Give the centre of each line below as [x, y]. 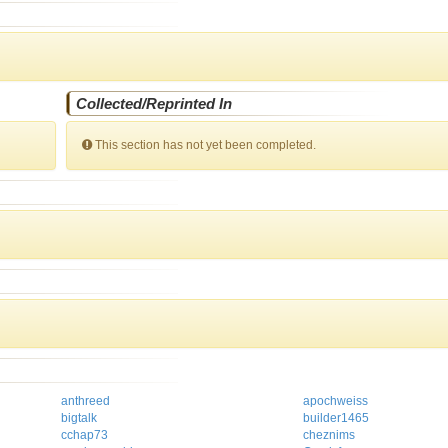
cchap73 [85, 435]
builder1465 [335, 418]
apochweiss [335, 401]
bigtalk [79, 418]
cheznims [328, 435]
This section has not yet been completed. [204, 145]
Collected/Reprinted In [154, 103]
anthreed [86, 401]
